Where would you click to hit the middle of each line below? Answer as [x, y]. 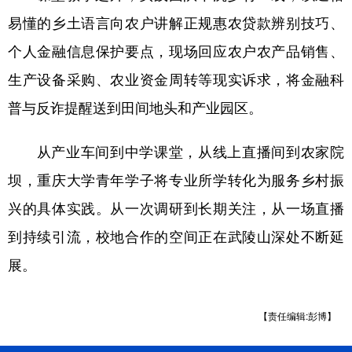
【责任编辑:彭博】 [297, 315]
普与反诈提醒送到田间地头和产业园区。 [135, 106]
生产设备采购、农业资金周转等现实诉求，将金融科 [176, 78]
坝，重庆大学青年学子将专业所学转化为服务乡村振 [176, 179]
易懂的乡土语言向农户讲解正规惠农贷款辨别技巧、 [176, 22]
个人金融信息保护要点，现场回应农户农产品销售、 [176, 50]
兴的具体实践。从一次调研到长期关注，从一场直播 [176, 207]
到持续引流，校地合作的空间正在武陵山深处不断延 [176, 235]
